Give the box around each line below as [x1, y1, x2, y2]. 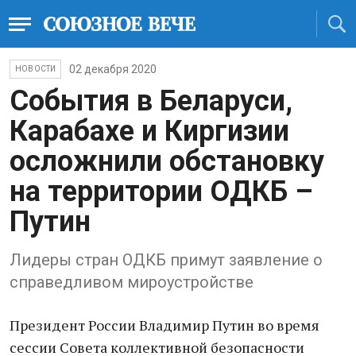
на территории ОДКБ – [10, 175, 313, 208]
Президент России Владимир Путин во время [10, 315, 319, 335]
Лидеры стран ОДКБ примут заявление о [10, 250, 323, 269]
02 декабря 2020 [69, 63, 157, 75]
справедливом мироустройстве [10, 273, 253, 292]
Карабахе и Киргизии [10, 114, 289, 148]
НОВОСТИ [15, 64, 56, 73]
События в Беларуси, [10, 84, 292, 118]
